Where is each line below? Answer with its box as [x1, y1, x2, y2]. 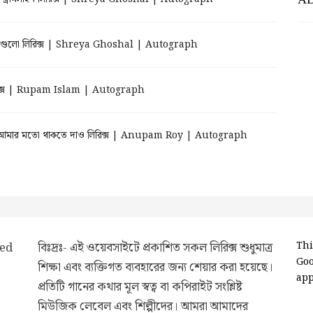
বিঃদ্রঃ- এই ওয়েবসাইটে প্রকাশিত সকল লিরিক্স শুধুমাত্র [38, 238, 272, 258]
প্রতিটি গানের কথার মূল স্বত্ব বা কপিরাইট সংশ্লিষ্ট [38, 277, 242, 297]
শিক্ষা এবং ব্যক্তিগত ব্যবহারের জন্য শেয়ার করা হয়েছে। [38, 258, 273, 277]
